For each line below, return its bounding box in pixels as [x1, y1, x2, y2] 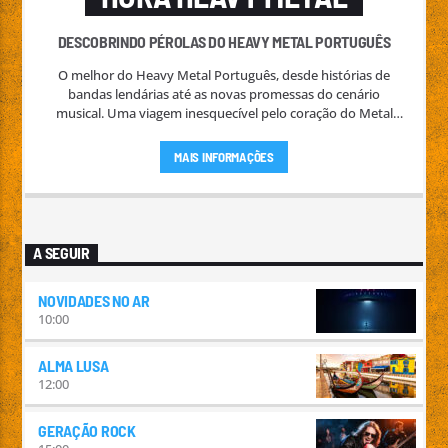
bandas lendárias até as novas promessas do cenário [68, 85, 380, 104]
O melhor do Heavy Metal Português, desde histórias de [58, 66, 390, 85]
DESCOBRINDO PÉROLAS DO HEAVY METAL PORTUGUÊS [57, 32, 391, 52]
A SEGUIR [33, 243, 90, 263]
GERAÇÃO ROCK [38, 421, 136, 441]
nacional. [197, 123, 251, 142]
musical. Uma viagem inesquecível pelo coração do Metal [55, 104, 393, 123]
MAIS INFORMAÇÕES [174, 148, 274, 165]
